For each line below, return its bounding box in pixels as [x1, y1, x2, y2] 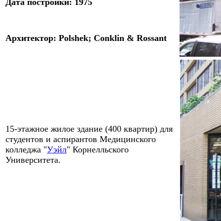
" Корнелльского [67, 145, 129, 154]
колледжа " [5, 145, 47, 154]
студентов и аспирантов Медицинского [5, 134, 156, 144]
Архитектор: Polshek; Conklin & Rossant [5, 33, 167, 43]
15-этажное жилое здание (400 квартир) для [5, 124, 173, 134]
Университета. [5, 155, 61, 165]
